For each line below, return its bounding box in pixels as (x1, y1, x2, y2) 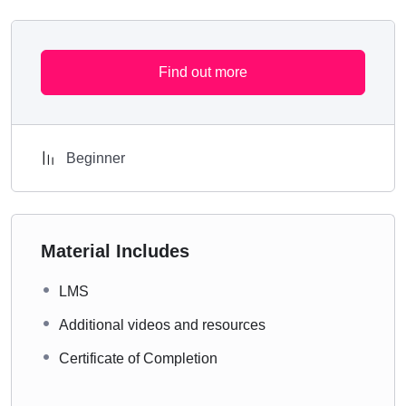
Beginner (66, 150, 125, 166)
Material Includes (41, 240, 189, 261)
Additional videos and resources (59, 316, 266, 333)
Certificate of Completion (59, 350, 217, 366)
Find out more (159, 63, 247, 80)
